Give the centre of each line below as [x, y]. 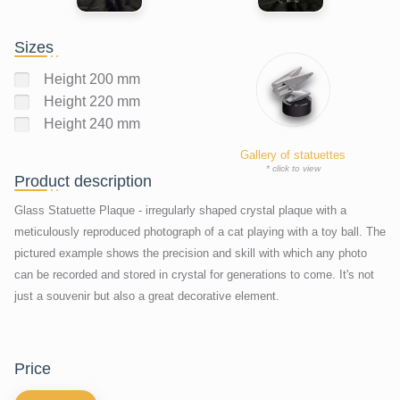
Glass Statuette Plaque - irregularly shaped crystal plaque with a [180, 210]
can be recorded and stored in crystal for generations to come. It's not [194, 274]
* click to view [293, 168]
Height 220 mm [92, 102]
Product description [83, 181]
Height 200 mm [92, 79]
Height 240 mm [92, 124]
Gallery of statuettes [293, 154]
